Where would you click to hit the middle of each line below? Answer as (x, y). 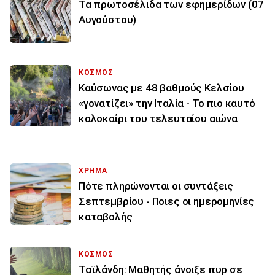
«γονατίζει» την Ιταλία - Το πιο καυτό (167, 103)
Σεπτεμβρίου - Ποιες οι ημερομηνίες (167, 202)
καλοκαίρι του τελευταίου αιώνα (158, 119)
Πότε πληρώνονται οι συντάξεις (156, 186)
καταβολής (106, 217)
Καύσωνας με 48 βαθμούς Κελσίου (161, 88)
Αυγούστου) (108, 20)
